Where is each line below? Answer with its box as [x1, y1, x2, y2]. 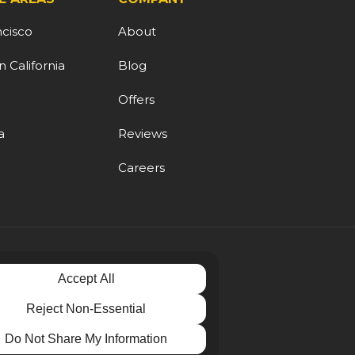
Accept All [57, 272, 115, 285]
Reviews [118, 126, 168, 142]
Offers [118, 92, 155, 108]
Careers [118, 160, 166, 176]
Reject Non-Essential [26, 302, 147, 315]
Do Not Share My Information [5, 332, 168, 345]
